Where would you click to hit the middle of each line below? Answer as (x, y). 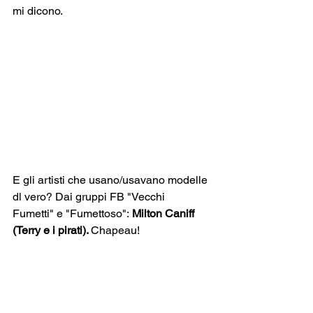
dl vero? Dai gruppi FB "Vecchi (90, 196)
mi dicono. (38, 10)
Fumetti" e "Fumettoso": (72, 213)
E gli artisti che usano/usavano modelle (111, 180)
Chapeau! (115, 230)
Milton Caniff (165, 213)
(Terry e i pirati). (52, 230)
